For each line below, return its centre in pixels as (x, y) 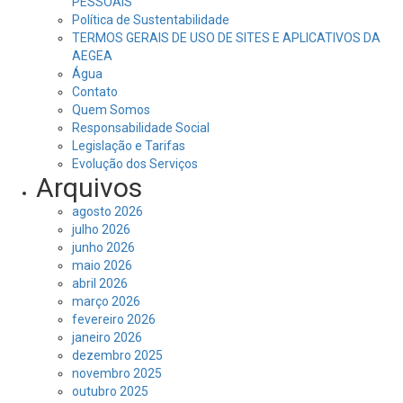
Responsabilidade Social (141, 128)
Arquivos (89, 188)
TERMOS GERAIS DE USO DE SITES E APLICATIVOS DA (226, 38)
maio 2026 (102, 265)
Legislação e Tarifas (129, 146)
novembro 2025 (117, 373)
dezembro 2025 (117, 355)
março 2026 (106, 301)
